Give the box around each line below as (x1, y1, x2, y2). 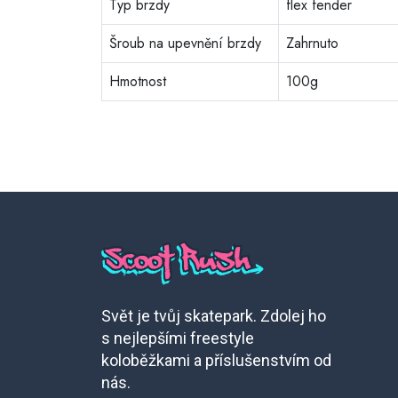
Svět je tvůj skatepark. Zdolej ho (101, 306, 326, 325)
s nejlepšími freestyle (101, 329, 254, 347)
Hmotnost (109, 71, 166, 92)
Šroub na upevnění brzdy (109, 33, 261, 53)
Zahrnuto (286, 33, 338, 53)
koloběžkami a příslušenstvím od (101, 351, 331, 370)
